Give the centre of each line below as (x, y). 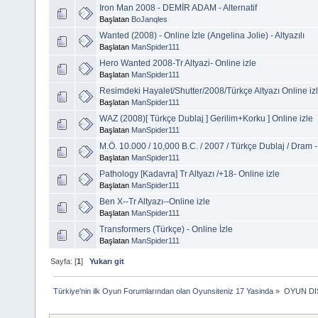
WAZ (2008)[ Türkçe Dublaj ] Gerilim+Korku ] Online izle (206, 118)
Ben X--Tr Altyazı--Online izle (155, 201)
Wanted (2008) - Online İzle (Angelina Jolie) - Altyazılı (202, 35)
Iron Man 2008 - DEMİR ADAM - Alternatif (178, 7)
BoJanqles (149, 19)
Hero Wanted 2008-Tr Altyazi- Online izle (178, 63)
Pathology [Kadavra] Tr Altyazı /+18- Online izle (190, 174)
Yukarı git (107, 261)
